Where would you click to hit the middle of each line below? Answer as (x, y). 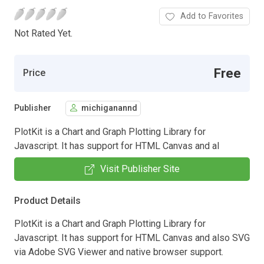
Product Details (47, 200)
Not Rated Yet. (43, 33)
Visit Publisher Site (140, 169)
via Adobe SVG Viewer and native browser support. (119, 252)
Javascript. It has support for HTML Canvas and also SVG (132, 237)
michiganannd (109, 108)
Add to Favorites (212, 16)
